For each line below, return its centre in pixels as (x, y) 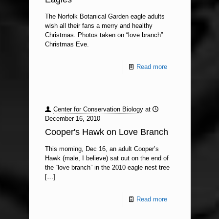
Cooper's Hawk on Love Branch (106, 132)
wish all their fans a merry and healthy (99, 26)
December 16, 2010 (72, 119)
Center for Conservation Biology (98, 109)
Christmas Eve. (67, 44)
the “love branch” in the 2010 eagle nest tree (107, 167)
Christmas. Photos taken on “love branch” (104, 35)
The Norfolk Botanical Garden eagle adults (105, 16)
